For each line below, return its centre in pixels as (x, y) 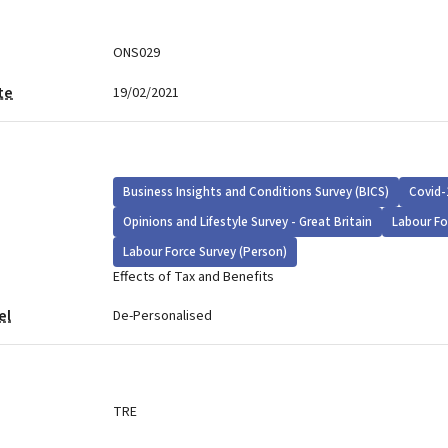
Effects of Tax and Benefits (193, 277)
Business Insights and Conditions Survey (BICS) (255, 192)
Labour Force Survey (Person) (204, 252)
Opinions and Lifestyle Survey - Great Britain (247, 222)
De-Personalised (162, 315)
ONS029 (136, 52)
